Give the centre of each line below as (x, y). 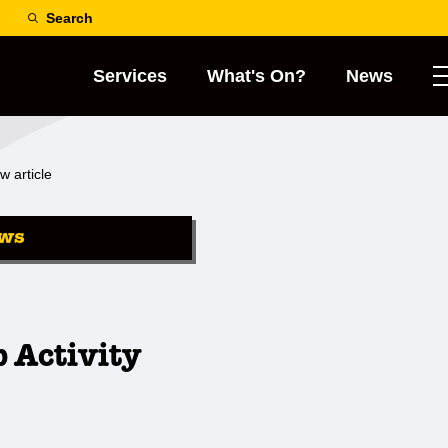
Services (130, 76)
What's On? (256, 76)
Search (69, 18)
